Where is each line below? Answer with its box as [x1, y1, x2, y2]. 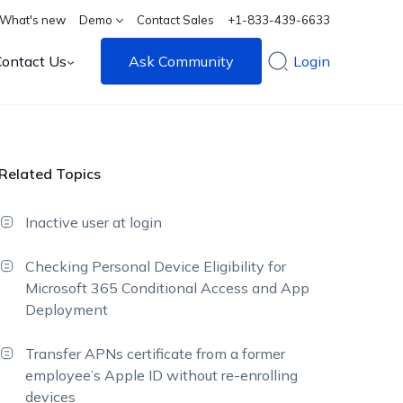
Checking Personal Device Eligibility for [25, 257, 287, 275]
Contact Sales [137, 13, 215, 27]
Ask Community [129, 52, 235, 70]
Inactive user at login [25, 213, 163, 231]
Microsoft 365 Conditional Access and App [25, 279, 310, 297]
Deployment [25, 300, 109, 318]
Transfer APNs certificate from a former [25, 345, 286, 363]
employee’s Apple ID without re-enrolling [25, 366, 299, 384]
